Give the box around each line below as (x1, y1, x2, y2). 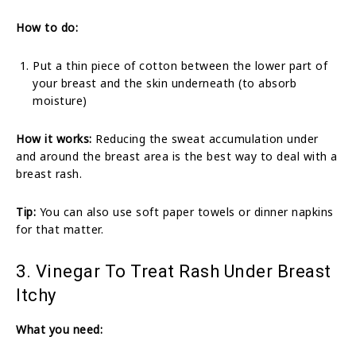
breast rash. (16, 165, 82, 181)
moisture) (33, 92, 87, 108)
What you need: (16, 321, 103, 337)
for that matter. (16, 221, 103, 237)
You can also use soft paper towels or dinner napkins (36, 203, 334, 219)
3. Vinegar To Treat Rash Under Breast (16, 261, 331, 281)
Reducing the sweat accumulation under (91, 130, 319, 146)
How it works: (16, 130, 92, 146)
